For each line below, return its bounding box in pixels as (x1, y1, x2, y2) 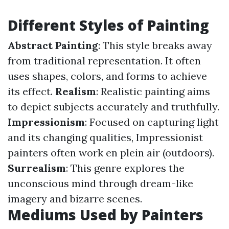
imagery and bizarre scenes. (8, 192, 142, 205)
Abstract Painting (8, 39, 98, 52)
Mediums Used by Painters (8, 205, 203, 224)
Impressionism (8, 116, 85, 128)
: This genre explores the (66, 162, 185, 174)
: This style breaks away (98, 39, 212, 52)
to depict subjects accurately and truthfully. (8, 100, 219, 113)
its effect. (8, 85, 55, 98)
